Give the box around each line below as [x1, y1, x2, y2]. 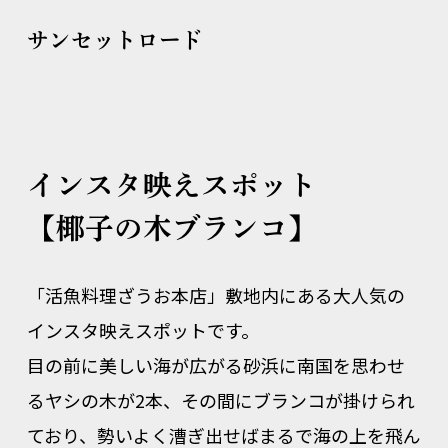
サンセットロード [26, 27, 203, 56]
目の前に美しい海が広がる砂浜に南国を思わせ [26, 352, 405, 379]
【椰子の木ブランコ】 [26, 213, 317, 242]
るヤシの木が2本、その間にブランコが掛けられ [26, 387, 415, 414]
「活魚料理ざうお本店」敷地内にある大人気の [26, 282, 405, 309]
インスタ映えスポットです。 [26, 317, 259, 344]
